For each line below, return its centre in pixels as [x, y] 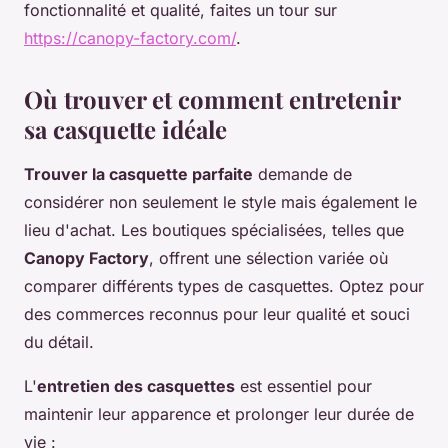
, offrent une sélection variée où [268, 258]
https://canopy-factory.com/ [130, 38]
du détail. [59, 342]
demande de [302, 174]
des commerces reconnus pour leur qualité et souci [217, 314]
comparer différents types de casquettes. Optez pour [224, 286]
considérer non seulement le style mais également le [220, 202]
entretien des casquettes [136, 386]
